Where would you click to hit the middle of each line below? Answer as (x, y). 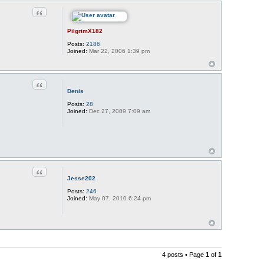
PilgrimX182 (85, 31)
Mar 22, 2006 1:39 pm (118, 51)
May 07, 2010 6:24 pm (119, 198)
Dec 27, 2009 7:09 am (118, 111)
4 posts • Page (184, 254)
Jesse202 (81, 178)
